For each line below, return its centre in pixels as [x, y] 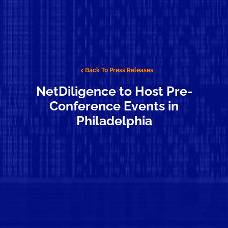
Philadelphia [114, 121]
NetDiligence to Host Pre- [114, 92]
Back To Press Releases [118, 70]
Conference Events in [114, 106]
